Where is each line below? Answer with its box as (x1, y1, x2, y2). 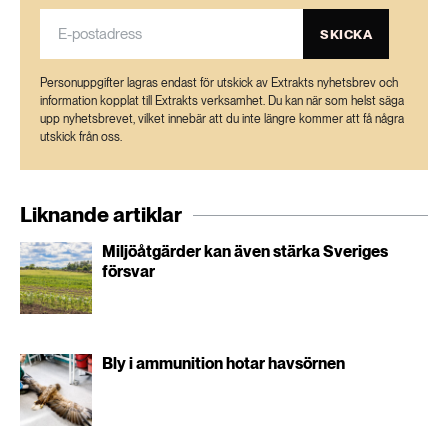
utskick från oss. (40, 130, 122, 144)
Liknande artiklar (20, 202, 182, 227)
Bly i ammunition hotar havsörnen (102, 354, 345, 373)
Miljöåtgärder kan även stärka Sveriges (102, 242, 388, 261)
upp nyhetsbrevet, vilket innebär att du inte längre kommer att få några (40, 112, 404, 126)
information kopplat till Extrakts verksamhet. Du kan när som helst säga (40, 94, 404, 108)
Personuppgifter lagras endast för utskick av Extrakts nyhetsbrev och (40, 76, 398, 90)
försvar (102, 262, 155, 281)
